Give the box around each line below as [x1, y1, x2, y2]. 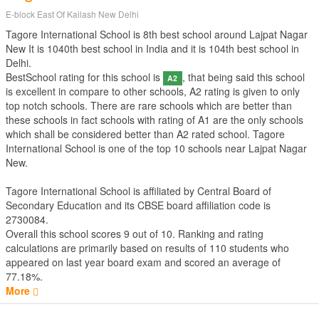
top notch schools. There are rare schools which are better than [6, 98, 292, 113]
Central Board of [197, 184, 271, 198]
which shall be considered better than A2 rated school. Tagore [6, 127, 285, 141]
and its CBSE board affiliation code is [102, 198, 271, 212]
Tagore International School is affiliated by [6, 184, 197, 198]
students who [226, 241, 289, 255]
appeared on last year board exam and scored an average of [6, 255, 281, 269]
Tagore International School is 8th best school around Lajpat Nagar [6, 27, 308, 41]
